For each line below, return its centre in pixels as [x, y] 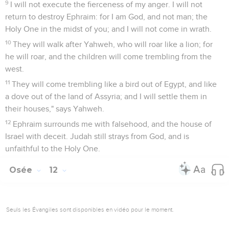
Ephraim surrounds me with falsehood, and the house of [112, 124]
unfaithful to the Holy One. [53, 148]
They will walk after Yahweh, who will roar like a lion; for [113, 44]
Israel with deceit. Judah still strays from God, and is [97, 136]
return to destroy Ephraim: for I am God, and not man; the [106, 17]
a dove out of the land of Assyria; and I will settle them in [106, 96]
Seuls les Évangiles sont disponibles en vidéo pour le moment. [90, 209]
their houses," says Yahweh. [55, 109]
